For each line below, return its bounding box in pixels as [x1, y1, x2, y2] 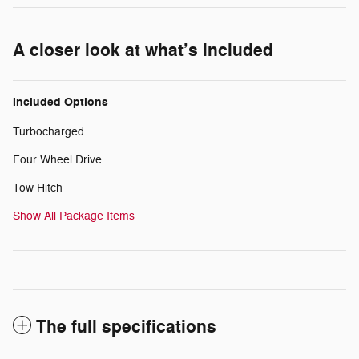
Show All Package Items [13, 208, 135, 223]
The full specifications [36, 315, 216, 338]
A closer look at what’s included [13, 38, 273, 62]
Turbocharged [13, 124, 84, 139]
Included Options [13, 94, 108, 110]
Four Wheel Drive [13, 152, 102, 167]
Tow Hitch [13, 180, 63, 195]
